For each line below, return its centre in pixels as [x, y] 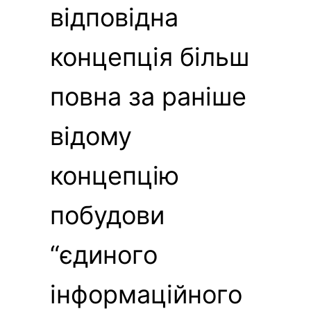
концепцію [115, 175]
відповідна [114, 17]
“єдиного [104, 254]
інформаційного [146, 294]
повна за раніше [148, 96]
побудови [107, 215]
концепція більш [150, 57]
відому [91, 136]
